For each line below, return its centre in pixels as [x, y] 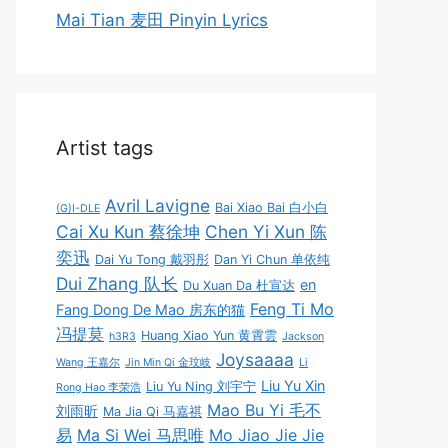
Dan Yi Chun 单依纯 [272, 259]
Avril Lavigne [157, 205]
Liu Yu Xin [293, 385]
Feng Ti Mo [292, 308]
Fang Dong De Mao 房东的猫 [150, 309]
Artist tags [104, 147]
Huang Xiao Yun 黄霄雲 [209, 335]
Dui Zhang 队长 [117, 283]
